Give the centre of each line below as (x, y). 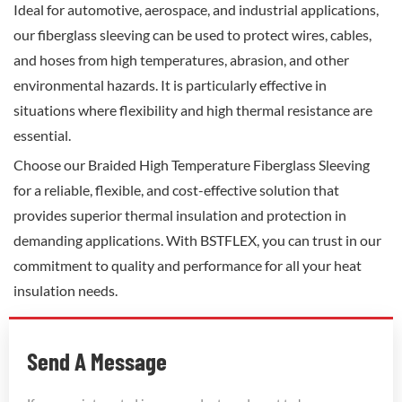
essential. (42, 135)
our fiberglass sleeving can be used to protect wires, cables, (192, 35)
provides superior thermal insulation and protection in (180, 215)
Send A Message (97, 361)
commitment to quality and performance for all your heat (188, 266)
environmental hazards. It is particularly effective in (170, 85)
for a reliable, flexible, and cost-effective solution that (176, 190)
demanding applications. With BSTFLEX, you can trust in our (197, 240)
